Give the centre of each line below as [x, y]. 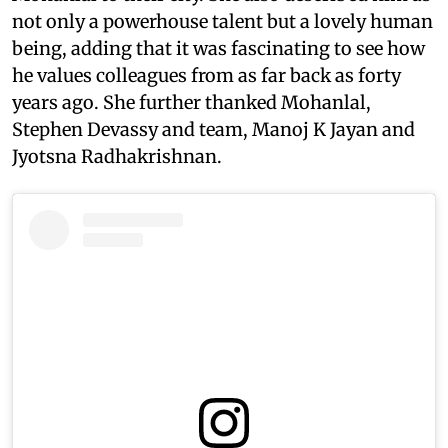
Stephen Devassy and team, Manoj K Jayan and [213, 129]
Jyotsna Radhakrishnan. [117, 156]
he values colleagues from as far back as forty [206, 75]
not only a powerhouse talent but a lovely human [222, 21]
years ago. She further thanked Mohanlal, [191, 102]
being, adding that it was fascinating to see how [218, 48]
